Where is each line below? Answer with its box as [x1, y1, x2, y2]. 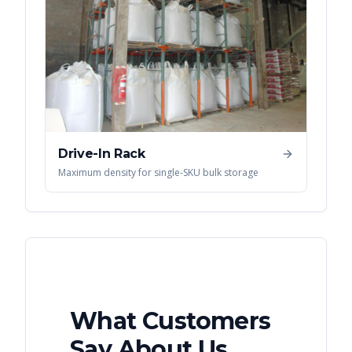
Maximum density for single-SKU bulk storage [58, 166, 258, 180]
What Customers [70, 306, 271, 336]
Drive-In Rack [58, 146, 145, 162]
